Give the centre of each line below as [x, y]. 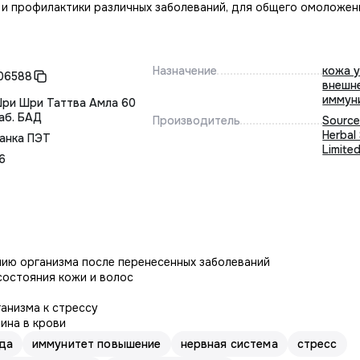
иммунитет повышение [96, 344]
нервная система [229, 344]
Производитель [196, 121]
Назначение [184, 71]
